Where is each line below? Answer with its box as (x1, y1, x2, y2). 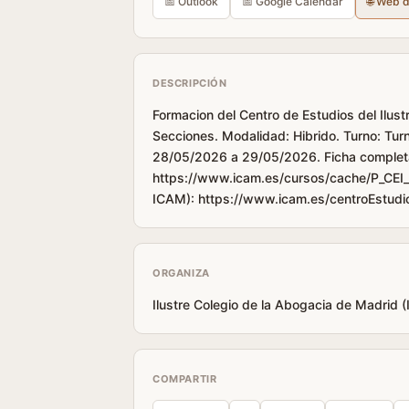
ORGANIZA (152, 267, 210, 279)
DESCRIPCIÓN (152, 77, 227, 89)
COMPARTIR (152, 372, 217, 385)
